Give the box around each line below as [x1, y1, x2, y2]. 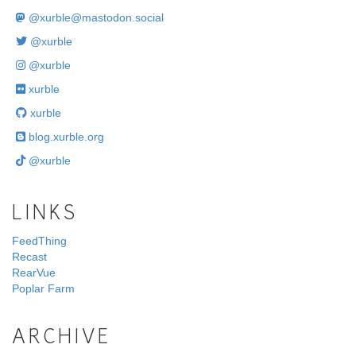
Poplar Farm [12, 282, 75, 296]
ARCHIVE [12, 329, 111, 349]
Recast [12, 250, 47, 264]
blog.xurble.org [25, 130, 104, 144]
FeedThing [12, 234, 67, 248]
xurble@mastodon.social [40, 11, 164, 25]
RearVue [12, 266, 56, 280]
